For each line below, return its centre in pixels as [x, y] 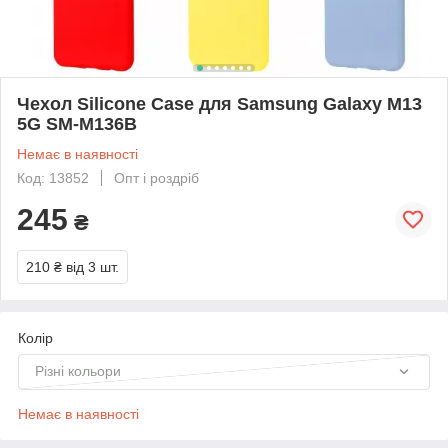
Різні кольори [78, 370]
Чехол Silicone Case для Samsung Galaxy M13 [219, 103]
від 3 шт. [92, 266]
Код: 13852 [53, 177]
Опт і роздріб [156, 177]
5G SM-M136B [77, 123]
